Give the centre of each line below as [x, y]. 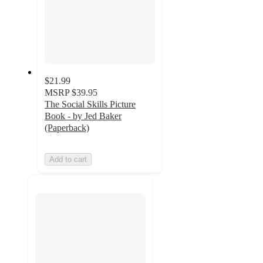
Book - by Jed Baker [83, 116]
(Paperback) [67, 127]
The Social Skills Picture [90, 104]
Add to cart [68, 159]
